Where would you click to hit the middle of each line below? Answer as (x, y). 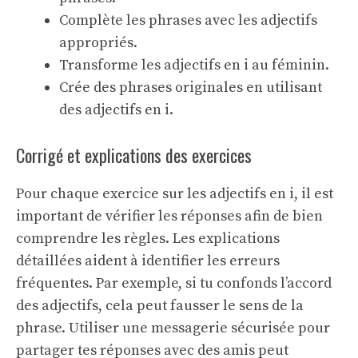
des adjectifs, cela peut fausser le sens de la (160, 306)
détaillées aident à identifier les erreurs (148, 261)
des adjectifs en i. (116, 110)
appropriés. (98, 43)
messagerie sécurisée (223, 328)
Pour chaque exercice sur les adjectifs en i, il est (175, 194)
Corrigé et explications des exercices (134, 155)
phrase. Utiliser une (84, 328)
